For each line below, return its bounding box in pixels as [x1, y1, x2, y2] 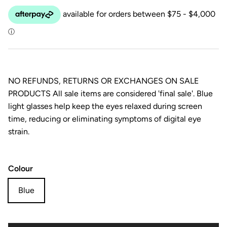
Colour [8, 163, 33, 173]
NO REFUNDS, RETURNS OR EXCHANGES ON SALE [8, 75, 199, 86]
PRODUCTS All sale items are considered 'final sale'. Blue [8, 88, 213, 98]
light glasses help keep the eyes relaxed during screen [8, 101, 202, 111]
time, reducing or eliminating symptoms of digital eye [8, 113, 201, 124]
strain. [8, 126, 29, 136]
